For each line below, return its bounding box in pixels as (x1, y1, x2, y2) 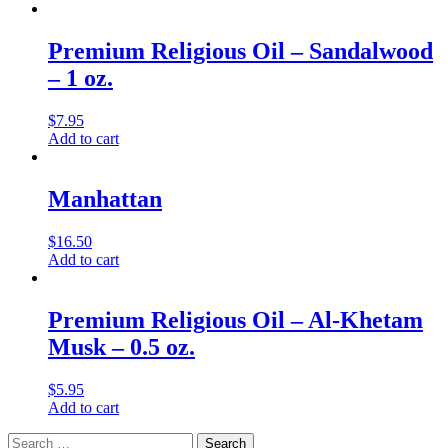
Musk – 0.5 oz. (48, 333, 195, 360)
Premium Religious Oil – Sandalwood (48, 38, 433, 65)
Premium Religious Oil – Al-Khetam (48, 306, 423, 333)
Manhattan (48, 185, 162, 212)
